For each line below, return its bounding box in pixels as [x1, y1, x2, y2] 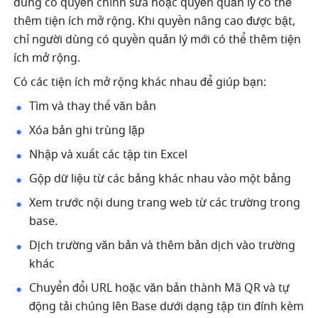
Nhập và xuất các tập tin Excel [29, 146, 191, 164]
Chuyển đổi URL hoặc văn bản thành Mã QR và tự [29, 280, 290, 297]
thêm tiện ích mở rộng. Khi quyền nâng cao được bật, [13, 13, 296, 31]
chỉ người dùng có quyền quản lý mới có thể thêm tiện [13, 31, 302, 49]
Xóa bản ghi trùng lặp [29, 122, 148, 140]
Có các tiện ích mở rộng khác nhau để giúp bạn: [13, 74, 267, 92]
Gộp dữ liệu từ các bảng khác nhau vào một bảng [29, 170, 292, 188]
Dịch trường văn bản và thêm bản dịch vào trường [29, 237, 296, 255]
